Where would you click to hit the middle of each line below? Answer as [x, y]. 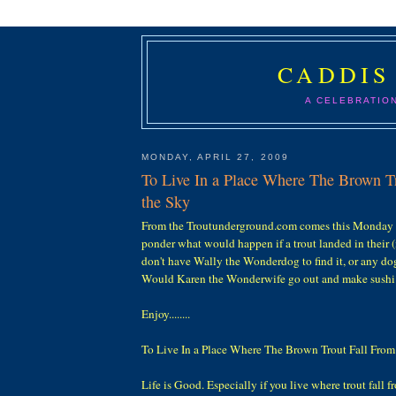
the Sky [166, 202]
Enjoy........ [166, 314]
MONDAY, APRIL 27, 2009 [215, 156]
